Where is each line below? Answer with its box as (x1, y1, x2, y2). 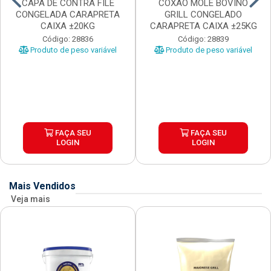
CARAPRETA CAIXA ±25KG (149, 21, 257, 32)
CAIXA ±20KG (41, 21, 95, 32)
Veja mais (11, 194, 50, 204)
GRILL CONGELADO (165, 9, 242, 21)
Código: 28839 (178, 34, 229, 44)
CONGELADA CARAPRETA (16, 9, 120, 21)
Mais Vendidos (9, 180, 76, 192)
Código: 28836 (42, 34, 93, 44)
